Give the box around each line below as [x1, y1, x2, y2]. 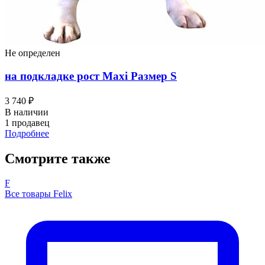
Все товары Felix [5, 189, 72, 199]
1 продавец [5, 117, 50, 128]
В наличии [5, 106, 49, 117]
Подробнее [5, 128, 49, 138]
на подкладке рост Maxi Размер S [5, 69, 177, 82]
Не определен [5, 48, 60, 59]
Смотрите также [5, 150, 111, 166]
